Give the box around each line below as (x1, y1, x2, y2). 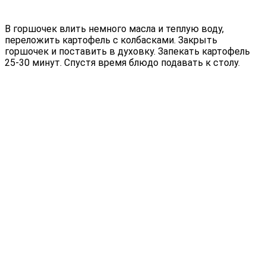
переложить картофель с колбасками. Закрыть (5, 34, 217, 46)
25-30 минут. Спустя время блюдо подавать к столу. (5, 56, 240, 68)
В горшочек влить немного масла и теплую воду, (5, 23, 224, 34)
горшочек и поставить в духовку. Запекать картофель (5, 45, 250, 57)
